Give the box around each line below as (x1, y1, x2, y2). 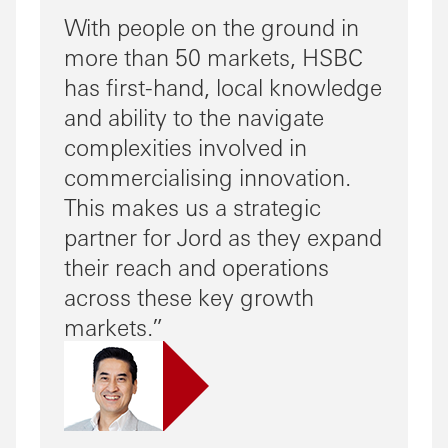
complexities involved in (64, 131, 307, 161)
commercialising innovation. (64, 161, 351, 191)
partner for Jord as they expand (64, 221, 382, 251)
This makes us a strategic (64, 191, 321, 221)
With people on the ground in (64, 11, 359, 41)
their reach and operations (64, 251, 329, 281)
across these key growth (64, 281, 314, 311)
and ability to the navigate (64, 101, 324, 131)
